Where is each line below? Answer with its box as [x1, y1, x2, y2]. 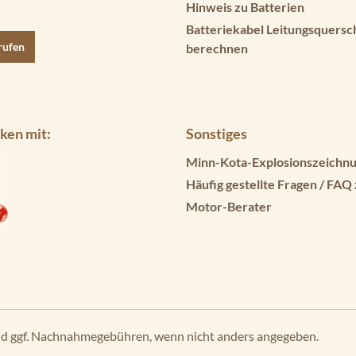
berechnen [186, 40, 248, 56]
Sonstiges [186, 124, 247, 142]
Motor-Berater [186, 198, 272, 214]
